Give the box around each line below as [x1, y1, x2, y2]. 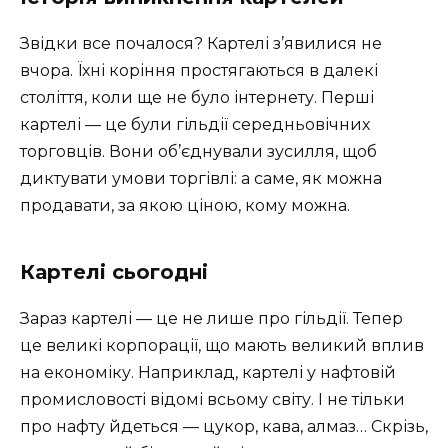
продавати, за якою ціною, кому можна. [20, 196, 350, 216]
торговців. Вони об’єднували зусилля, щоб [20, 142, 377, 162]
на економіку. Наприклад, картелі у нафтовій [20, 363, 396, 383]
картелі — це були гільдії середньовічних [20, 115, 370, 135]
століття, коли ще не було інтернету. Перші [20, 88, 374, 108]
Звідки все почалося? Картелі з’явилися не [20, 34, 382, 54]
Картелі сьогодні [20, 260, 208, 285]
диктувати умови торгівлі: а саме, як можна [20, 169, 382, 189]
